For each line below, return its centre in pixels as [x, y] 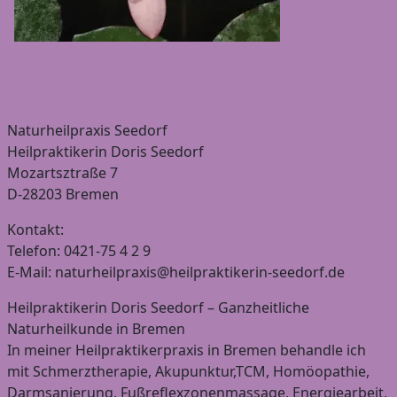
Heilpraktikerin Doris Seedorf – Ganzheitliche [158, 307]
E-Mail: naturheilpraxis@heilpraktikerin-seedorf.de [176, 272]
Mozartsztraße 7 [62, 172]
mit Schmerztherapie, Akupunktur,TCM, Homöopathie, [188, 371]
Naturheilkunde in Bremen [96, 328]
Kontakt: [35, 229]
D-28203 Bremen [63, 194]
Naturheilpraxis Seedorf [87, 130]
